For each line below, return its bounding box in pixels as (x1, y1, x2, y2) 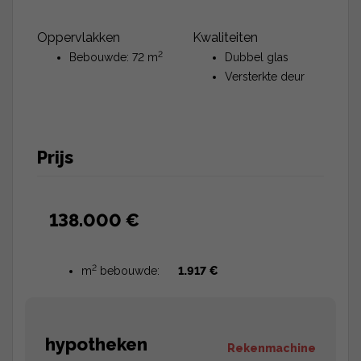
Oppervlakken (37, 29, 120, 45)
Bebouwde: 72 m (69, 50, 158, 64)
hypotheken (37, 333, 147, 355)
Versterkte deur (225, 69, 305, 83)
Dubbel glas (225, 50, 288, 64)
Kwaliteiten (193, 29, 258, 45)
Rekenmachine (227, 341, 316, 355)
